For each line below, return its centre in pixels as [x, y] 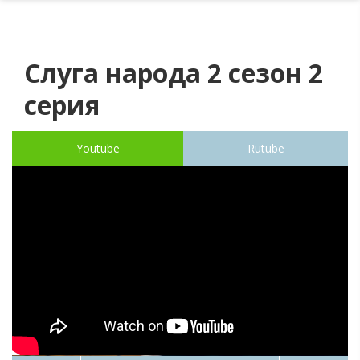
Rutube [266, 149]
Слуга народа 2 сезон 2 [174, 73]
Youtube [98, 149]
